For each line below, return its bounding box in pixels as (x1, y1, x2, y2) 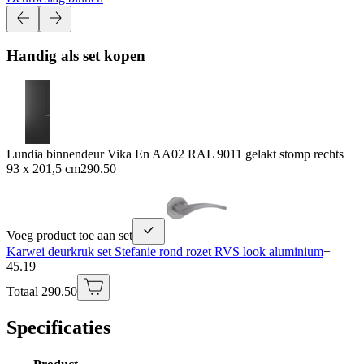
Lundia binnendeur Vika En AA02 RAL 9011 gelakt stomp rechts (6, 146, 344, 161)
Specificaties (6, 316, 110, 338)
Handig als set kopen (6, 47, 145, 65)
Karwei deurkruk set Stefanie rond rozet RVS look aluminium (6, 244, 323, 258)
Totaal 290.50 (6, 284, 77, 298)
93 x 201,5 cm (6, 161, 80, 175)
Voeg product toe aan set (6, 227, 132, 242)
